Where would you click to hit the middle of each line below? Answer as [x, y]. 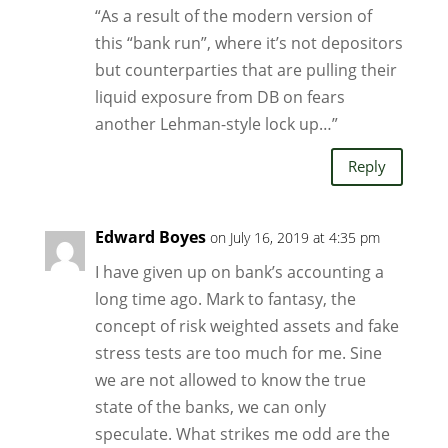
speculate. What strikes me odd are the [242, 433]
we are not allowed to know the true [230, 379]
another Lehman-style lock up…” [216, 123]
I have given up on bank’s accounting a [239, 271]
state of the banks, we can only [210, 406]
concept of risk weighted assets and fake [246, 325]
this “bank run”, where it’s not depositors [248, 42]
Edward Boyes [150, 236]
